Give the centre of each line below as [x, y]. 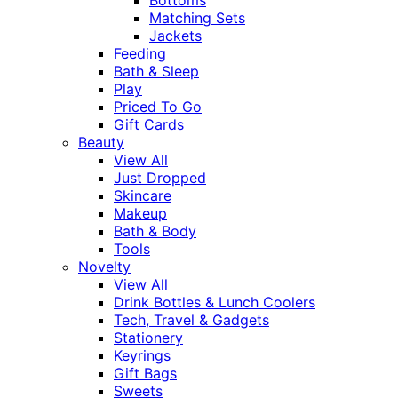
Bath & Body [155, 231]
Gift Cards [149, 124]
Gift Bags [145, 373]
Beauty [101, 142]
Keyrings [142, 355]
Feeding [140, 53]
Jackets [175, 35]
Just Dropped [160, 177]
